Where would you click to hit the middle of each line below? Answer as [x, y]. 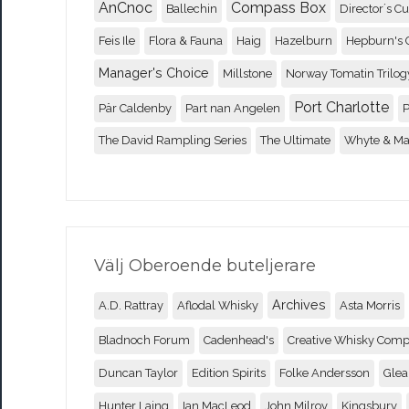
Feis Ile [117, 40]
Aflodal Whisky [218, 305]
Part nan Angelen [233, 108]
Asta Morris [370, 305]
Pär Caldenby [135, 108]
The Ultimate [295, 140]
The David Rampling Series [173, 140]
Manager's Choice [154, 72]
